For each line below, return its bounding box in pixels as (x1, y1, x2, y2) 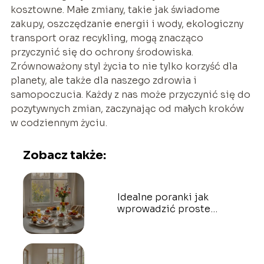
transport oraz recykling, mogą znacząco (10, 31, 203, 44)
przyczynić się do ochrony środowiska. (10, 45, 193, 58)
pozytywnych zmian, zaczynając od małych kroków (10, 102, 244, 115)
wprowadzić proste (117, 202, 210, 215)
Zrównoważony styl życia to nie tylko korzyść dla (10, 60, 237, 72)
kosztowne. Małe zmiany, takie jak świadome (10, 3, 220, 16)
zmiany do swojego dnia (117, 214, 232, 227)
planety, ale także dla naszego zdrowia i (10, 74, 197, 87)
